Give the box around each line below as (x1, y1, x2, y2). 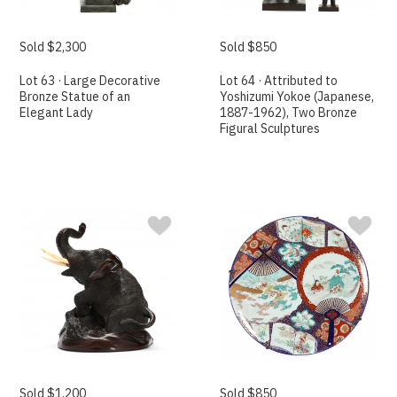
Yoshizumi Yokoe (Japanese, (220, 88, 375, 105)
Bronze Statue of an (19, 88, 131, 105)
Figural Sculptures (220, 120, 321, 136)
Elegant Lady (19, 104, 94, 121)
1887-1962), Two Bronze (220, 104, 358, 121)
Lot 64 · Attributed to (220, 72, 339, 89)
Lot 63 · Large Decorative (19, 72, 161, 89)
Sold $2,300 (19, 38, 87, 55)
